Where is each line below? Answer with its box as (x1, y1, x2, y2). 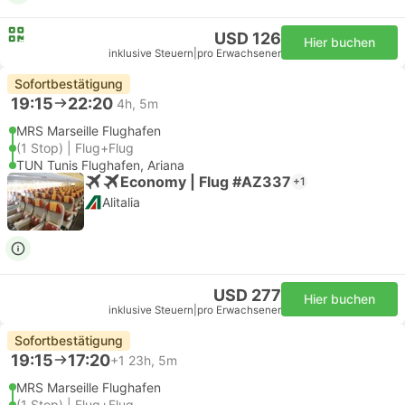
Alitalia (102, 194, 140, 210)
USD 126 (214, 29, 281, 48)
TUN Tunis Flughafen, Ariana (16, 157, 184, 173)
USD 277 (213, 286, 281, 305)
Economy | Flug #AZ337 (120, 172, 291, 191)
